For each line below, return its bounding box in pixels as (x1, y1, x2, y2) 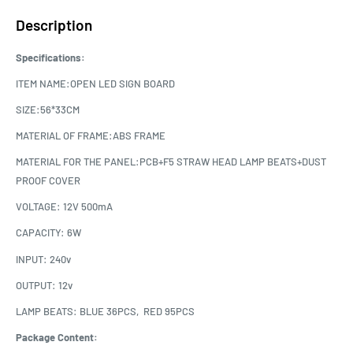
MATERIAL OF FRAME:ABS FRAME (16, 129, 168, 143)
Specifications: (16, 50, 85, 64)
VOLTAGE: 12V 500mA (16, 200, 115, 214)
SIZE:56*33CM (16, 103, 82, 117)
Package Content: (16, 330, 98, 344)
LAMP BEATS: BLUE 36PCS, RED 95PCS (16, 304, 195, 318)
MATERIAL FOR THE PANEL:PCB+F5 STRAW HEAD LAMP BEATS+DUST (16, 155, 326, 169)
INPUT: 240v (16, 252, 73, 266)
